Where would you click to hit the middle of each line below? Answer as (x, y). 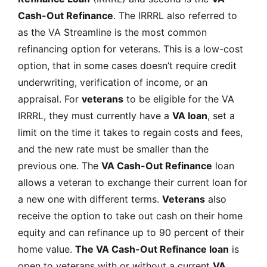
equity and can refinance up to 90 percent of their (131, 232)
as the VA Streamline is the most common (112, 32)
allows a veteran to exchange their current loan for (133, 182)
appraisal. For (50, 99)
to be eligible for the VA (179, 99)
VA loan (190, 115)
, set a (221, 115)
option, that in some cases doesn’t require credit (127, 65)
